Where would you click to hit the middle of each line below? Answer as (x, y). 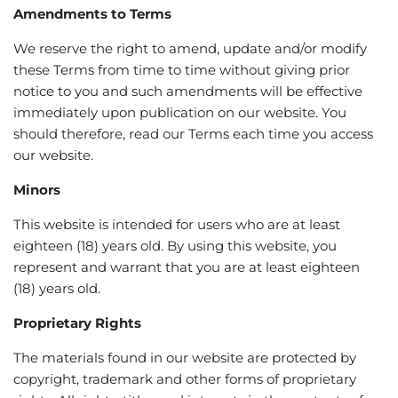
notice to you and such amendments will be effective (188, 91)
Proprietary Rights (77, 322)
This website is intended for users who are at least (177, 224)
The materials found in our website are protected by (185, 357)
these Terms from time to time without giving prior (182, 69)
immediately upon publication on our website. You (180, 112)
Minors (37, 189)
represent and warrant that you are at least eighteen (187, 267)
